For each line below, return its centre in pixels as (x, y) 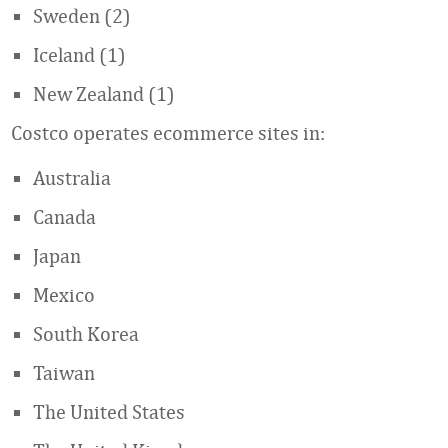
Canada (64, 216)
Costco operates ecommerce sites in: (168, 132)
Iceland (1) (79, 54)
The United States (109, 411)
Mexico (64, 294)
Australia (72, 177)
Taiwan (64, 372)
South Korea (86, 333)
